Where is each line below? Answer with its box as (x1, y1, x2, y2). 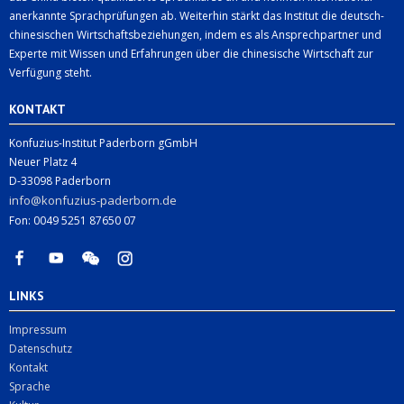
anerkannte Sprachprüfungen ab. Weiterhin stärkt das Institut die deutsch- (9, 7, 384, 23)
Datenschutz (9, 340, 72, 356)
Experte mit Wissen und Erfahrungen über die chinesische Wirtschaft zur (9, 45, 373, 61)
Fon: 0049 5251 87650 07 (9, 212, 136, 228)
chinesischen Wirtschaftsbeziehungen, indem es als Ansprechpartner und (9, 26, 381, 42)
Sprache (9, 378, 50, 394)
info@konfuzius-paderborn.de (9, 191, 177, 208)
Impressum (9, 321, 67, 337)
